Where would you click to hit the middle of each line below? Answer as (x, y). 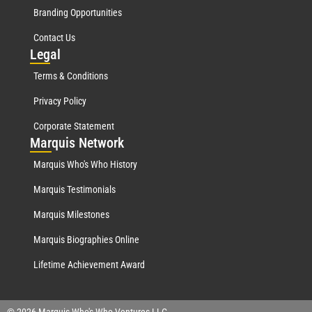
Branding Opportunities (78, 12)
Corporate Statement (74, 126)
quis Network (88, 142)
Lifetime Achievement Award (89, 264)
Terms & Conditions (71, 76)
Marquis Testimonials (75, 189)
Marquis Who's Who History (85, 164)
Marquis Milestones (71, 214)
